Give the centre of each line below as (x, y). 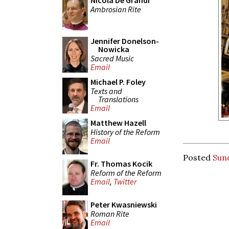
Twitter (125, 182)
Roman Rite (110, 213)
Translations (118, 99)
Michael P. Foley (118, 82)
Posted (198, 158)
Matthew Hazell (118, 123)
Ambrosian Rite (116, 9)
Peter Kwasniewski (124, 204)
